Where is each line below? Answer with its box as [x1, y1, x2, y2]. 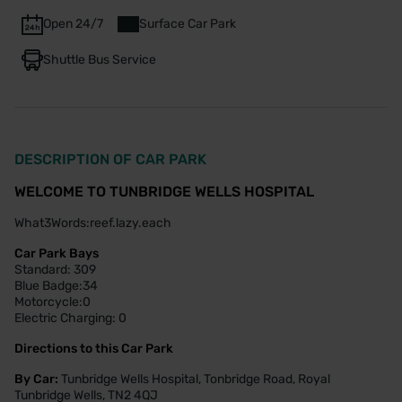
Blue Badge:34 [14, 277, 98, 293]
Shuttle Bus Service [43, 51, 156, 67]
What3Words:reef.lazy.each [14, 214, 171, 231]
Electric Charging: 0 [14, 310, 127, 326]
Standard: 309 [14, 261, 96, 277]
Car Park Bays [14, 245, 99, 261]
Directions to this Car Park [14, 340, 173, 356]
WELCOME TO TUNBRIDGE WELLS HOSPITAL [14, 182, 314, 200]
